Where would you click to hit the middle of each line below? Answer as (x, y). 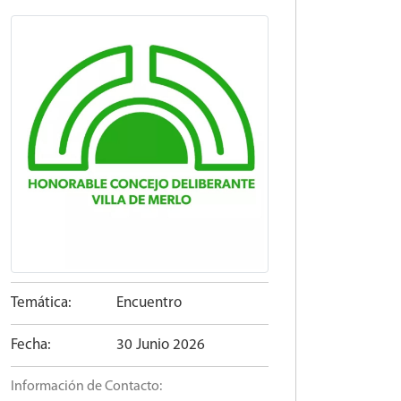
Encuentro (149, 303)
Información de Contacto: (86, 387)
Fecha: (31, 345)
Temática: (41, 303)
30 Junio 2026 (161, 345)
